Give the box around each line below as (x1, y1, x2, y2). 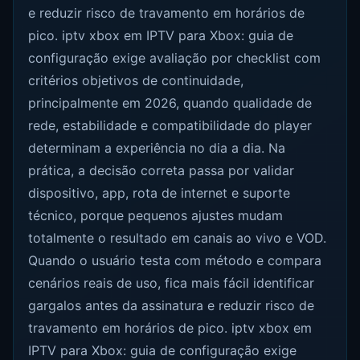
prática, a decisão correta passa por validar (28, 162, 295, 179)
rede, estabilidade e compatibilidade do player (28, 117, 313, 134)
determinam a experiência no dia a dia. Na (28, 140, 286, 157)
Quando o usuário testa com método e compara (28, 252, 322, 269)
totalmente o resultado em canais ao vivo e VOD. (28, 230, 327, 247)
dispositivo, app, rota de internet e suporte (28, 185, 291, 202)
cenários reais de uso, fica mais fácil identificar (28, 275, 315, 292)
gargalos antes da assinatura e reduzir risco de (28, 297, 315, 314)
